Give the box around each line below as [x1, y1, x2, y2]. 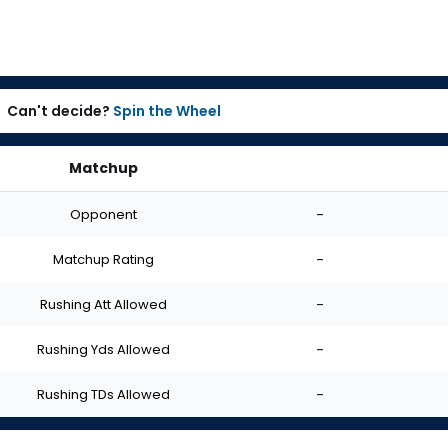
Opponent [69, 204, 137, 224]
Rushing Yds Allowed [36, 339, 170, 359]
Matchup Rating [52, 249, 154, 269]
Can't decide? [4, 101, 113, 121]
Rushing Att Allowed [39, 294, 167, 314]
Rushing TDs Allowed [36, 384, 170, 404]
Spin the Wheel [113, 101, 221, 121]
